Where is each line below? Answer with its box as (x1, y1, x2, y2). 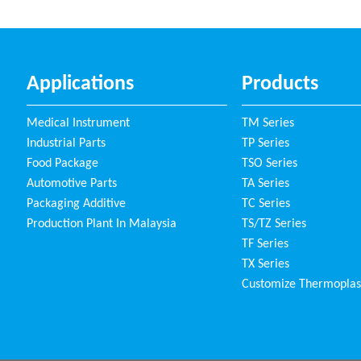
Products (241, 73, 318, 95)
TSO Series (241, 156, 297, 170)
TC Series (241, 197, 290, 210)
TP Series (241, 136, 289, 150)
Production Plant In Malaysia (27, 217, 177, 230)
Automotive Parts (27, 176, 118, 190)
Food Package (27, 156, 99, 170)
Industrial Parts (27, 136, 106, 150)
